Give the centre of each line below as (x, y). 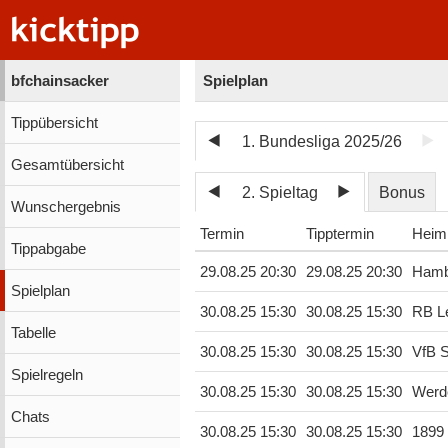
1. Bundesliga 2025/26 (322, 141)
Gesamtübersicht (67, 164)
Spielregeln (46, 374)
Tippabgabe (48, 248)
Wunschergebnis (65, 206)
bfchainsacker (59, 80)
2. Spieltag (280, 192)
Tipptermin (339, 234)
